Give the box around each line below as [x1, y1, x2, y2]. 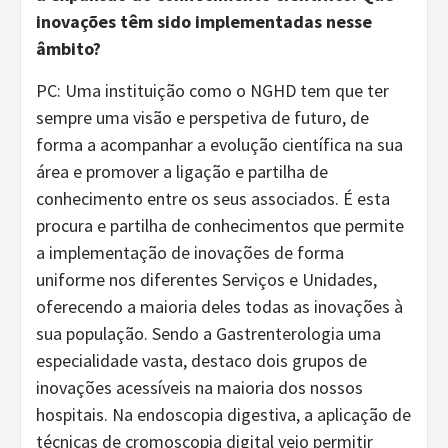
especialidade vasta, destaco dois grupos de [36, 348, 367, 372]
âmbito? [36, 36, 101, 60]
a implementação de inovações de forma [36, 240, 344, 264]
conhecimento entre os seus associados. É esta [36, 186, 390, 210]
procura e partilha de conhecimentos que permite [36, 213, 404, 237]
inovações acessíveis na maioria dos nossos [36, 375, 363, 399]
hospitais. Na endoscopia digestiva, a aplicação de [36, 402, 411, 426]
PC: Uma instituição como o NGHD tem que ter [36, 78, 389, 102]
